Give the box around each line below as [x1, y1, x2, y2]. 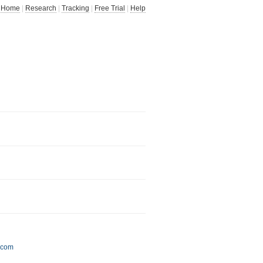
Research [25, 4, 56, 12]
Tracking [62, 4, 89, 12]
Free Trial [95, 4, 125, 12]
